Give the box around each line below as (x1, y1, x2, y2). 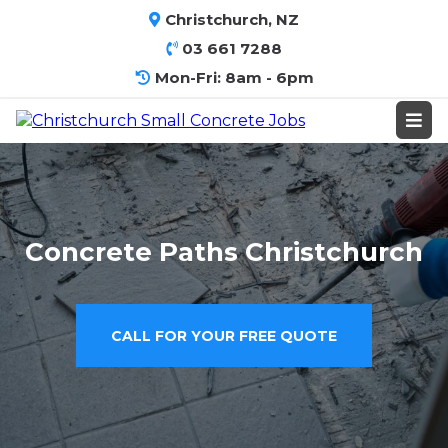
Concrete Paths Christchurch (25, 236, 423, 268)
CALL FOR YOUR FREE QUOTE (111, 327, 337, 345)
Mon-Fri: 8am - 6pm (154, 68, 314, 87)
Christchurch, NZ (165, 10, 299, 29)
